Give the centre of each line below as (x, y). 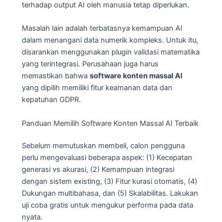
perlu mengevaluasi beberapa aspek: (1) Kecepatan (107, 158)
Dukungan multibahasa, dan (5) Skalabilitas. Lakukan (110, 194)
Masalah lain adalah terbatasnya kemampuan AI (102, 28)
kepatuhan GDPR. (51, 100)
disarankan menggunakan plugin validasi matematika (111, 52)
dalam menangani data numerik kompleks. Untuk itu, (110, 40)
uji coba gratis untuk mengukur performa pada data (108, 205)
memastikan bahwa (56, 76)
